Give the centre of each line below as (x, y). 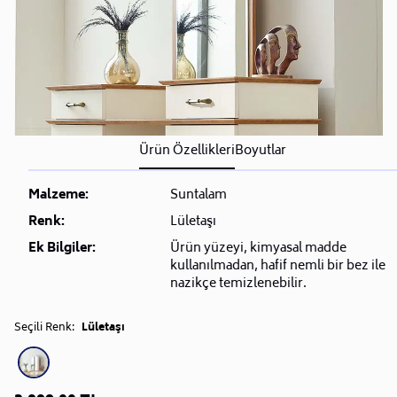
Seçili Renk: (44, 328)
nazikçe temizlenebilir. (238, 284)
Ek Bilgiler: (62, 248)
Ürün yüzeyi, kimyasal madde (258, 248)
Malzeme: (58, 195)
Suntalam (198, 195)
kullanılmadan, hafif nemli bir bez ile (278, 266)
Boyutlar (261, 151)
